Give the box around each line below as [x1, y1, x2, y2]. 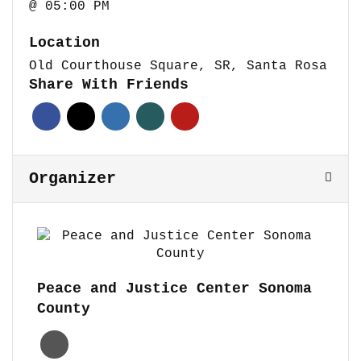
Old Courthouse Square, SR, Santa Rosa [29, 58, 327, 73]
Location [29, 34, 100, 51]
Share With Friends [29, 76, 189, 93]
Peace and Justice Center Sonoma [37, 280, 312, 297]
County [37, 300, 90, 317]
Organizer [29, 168, 116, 188]
